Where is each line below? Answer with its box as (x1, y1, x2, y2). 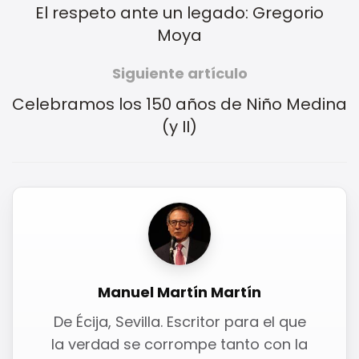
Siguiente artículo (111, 63, 248, 83)
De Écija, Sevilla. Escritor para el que (53, 311, 306, 332)
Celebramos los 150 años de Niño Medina (12, 92, 347, 115)
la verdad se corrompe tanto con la (51, 333, 308, 354)
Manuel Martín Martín (98, 281, 261, 302)
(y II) (162, 115, 197, 138)
